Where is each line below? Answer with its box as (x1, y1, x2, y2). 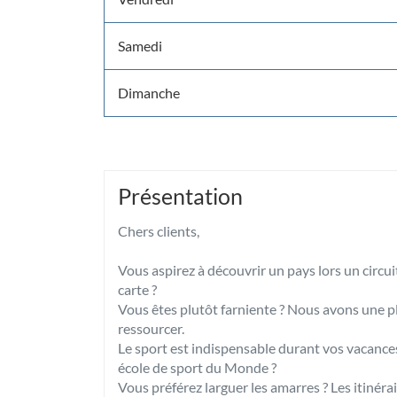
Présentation (118, 183, 243, 209)
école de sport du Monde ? (118, 359, 276, 376)
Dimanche (118, 84, 180, 101)
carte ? (118, 281, 160, 298)
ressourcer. (118, 320, 184, 337)
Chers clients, (118, 222, 202, 239)
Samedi (118, 37, 162, 54)
